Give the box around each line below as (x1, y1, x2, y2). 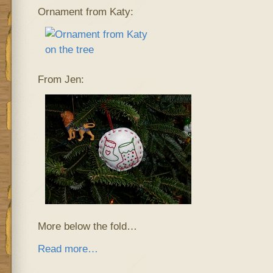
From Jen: (37, 73, 84, 85)
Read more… (37, 243, 98, 255)
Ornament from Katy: (37, 5, 133, 18)
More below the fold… (37, 220, 137, 232)
